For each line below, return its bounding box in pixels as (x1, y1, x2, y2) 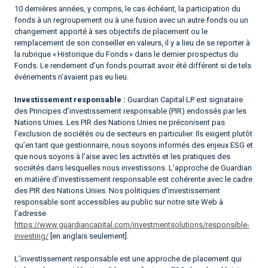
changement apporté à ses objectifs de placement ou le (14, 26, 208, 36)
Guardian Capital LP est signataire (126, 95, 243, 104)
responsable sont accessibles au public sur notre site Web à (14, 197, 223, 206)
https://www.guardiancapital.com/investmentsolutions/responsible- (14, 220, 249, 229)
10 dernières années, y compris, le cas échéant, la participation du (14, 4, 240, 13)
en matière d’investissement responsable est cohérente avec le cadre (14, 174, 252, 184)
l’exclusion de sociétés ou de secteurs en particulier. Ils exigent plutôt (14, 129, 252, 138)
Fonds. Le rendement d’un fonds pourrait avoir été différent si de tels (14, 60, 251, 70)
